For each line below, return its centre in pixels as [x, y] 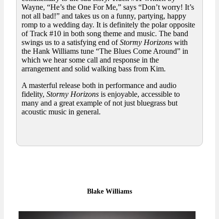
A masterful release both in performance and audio [99, 86]
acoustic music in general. [61, 112]
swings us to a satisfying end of [71, 43]
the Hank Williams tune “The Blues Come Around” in [105, 51]
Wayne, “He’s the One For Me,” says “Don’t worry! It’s [108, 7]
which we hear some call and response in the [90, 60]
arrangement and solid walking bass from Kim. [94, 69]
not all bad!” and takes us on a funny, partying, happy [104, 16]
